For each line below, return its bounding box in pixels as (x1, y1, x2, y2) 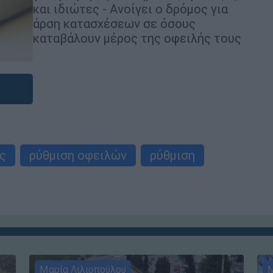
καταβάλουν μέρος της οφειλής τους (33, 30, 241, 46)
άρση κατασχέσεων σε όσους (33, 15, 196, 31)
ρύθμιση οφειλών (29, 147, 127, 163)
